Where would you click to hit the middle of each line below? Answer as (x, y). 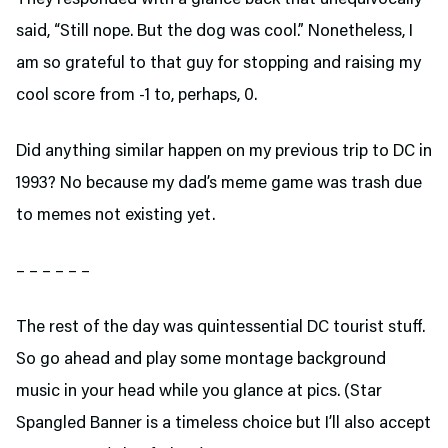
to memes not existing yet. (115, 215)
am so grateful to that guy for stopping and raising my (218, 63)
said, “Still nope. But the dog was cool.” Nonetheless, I (214, 31)
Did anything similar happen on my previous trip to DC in (224, 151)
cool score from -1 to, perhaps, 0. (138, 95)
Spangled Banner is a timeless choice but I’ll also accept (223, 423)
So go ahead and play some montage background (201, 359)
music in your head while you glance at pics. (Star (199, 391)
